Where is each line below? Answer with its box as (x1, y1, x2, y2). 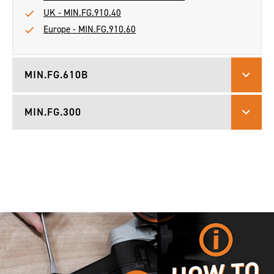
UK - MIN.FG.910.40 (43, 7, 121, 19)
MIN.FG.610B (24, 68, 88, 81)
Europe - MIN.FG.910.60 (43, 23, 136, 35)
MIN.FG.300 (24, 105, 81, 119)
